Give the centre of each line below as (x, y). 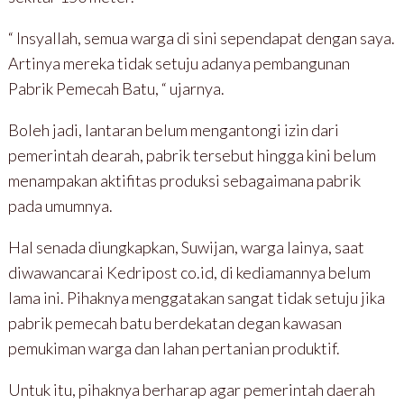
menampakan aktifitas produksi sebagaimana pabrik (184, 180)
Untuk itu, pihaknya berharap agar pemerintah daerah (191, 389)
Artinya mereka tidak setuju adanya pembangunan (179, 63)
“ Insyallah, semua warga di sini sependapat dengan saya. (201, 37)
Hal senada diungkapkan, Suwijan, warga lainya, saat (186, 247)
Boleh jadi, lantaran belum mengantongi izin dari (173, 129)
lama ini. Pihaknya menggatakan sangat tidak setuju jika (196, 297)
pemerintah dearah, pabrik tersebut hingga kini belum (192, 155)
